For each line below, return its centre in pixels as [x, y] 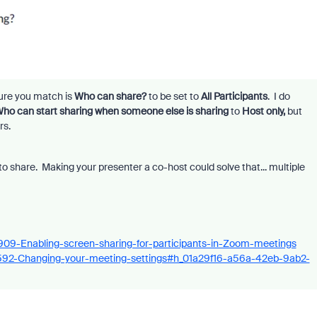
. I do [278, 97]
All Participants [234, 97]
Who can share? [110, 97]
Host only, [263, 111]
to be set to [173, 97]
